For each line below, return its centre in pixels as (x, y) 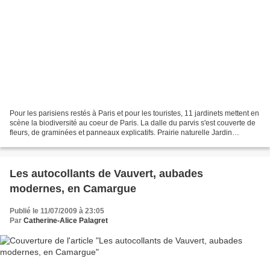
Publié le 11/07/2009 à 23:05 (57, 211)
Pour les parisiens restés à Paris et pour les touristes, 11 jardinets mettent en (134, 113)
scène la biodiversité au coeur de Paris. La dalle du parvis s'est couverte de (133, 123)
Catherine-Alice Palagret (66, 220)
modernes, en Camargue (73, 188)
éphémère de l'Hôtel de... (51, 142)
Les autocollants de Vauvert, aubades (106, 173)
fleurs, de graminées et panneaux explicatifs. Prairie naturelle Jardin (121, 132)
